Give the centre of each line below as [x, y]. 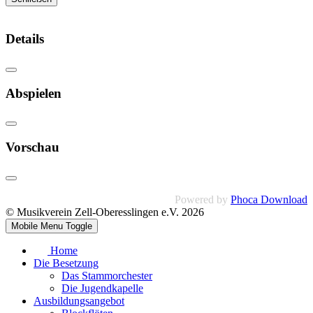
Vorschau [32, 147]
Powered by [203, 199]
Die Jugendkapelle [102, 288]
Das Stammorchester [107, 275]
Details [25, 39]
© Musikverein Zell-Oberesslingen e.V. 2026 [105, 212]
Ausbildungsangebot [79, 300]
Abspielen [34, 93]
